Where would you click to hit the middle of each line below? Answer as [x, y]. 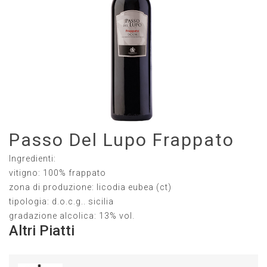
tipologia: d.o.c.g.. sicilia [61, 202]
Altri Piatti [42, 231]
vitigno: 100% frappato [58, 173]
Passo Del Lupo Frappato [122, 140]
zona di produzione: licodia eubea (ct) [90, 187]
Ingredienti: [32, 159]
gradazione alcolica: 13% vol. [72, 216]
